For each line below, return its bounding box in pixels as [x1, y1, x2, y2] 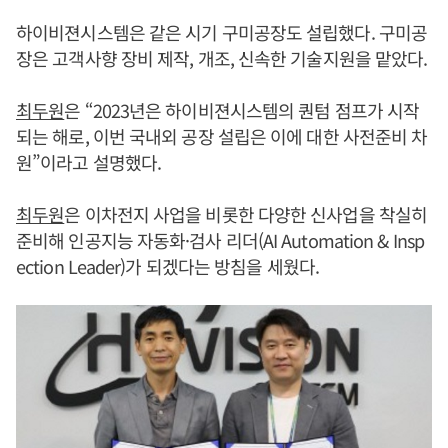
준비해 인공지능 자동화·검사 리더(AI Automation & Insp [16, 227, 424, 254]
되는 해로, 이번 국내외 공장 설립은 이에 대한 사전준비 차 [16, 123, 428, 150]
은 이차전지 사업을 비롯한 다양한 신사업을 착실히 [64, 201, 428, 228]
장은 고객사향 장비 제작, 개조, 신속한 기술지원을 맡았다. [16, 45, 428, 72]
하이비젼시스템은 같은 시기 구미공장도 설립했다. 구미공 [16, 19, 427, 46]
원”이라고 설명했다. [16, 149, 162, 176]
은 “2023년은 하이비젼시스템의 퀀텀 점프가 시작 [64, 97, 420, 124]
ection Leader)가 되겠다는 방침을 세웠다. [16, 253, 319, 280]
